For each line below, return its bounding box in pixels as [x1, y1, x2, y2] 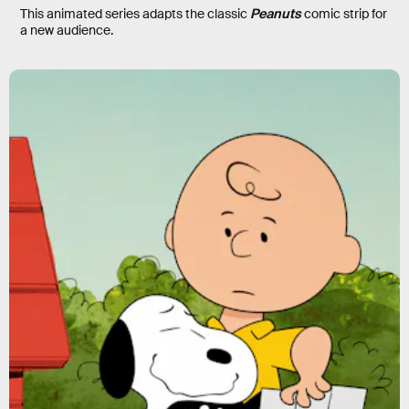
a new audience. [20, 21, 113, 38]
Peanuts [250, 5, 301, 22]
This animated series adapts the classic [20, 5, 250, 22]
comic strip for [301, 5, 387, 22]
